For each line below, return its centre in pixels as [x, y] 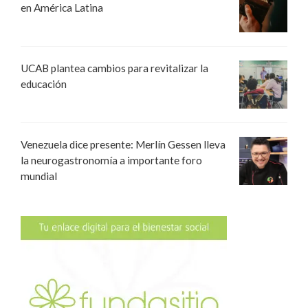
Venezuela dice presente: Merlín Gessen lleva [123, 144]
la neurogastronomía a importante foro [111, 160]
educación [44, 84]
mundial [39, 176]
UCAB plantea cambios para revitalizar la [114, 68]
